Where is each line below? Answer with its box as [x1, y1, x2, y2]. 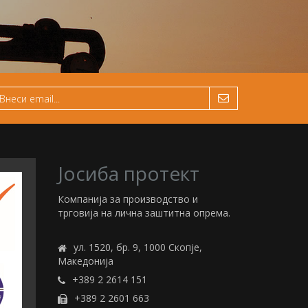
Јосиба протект [57, 160, 199, 186]
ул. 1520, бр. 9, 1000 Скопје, [73, 241, 202, 254]
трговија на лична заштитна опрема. [57, 206, 230, 219]
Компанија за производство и [57, 192, 198, 206]
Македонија [57, 254, 113, 267]
